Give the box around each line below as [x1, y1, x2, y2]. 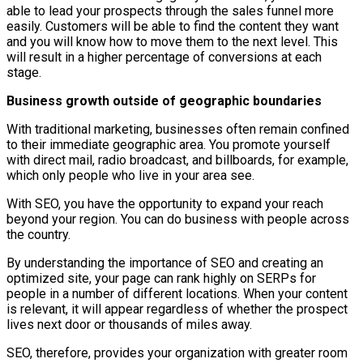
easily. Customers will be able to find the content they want [6, 18, 339, 34]
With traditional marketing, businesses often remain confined [6, 121, 349, 137]
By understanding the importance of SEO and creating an [6, 254, 323, 271]
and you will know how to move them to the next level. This [6, 33, 338, 49]
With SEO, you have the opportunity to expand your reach [6, 195, 323, 211]
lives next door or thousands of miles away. [6, 316, 252, 332]
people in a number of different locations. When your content [6, 285, 348, 301]
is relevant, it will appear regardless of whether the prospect [6, 301, 348, 317]
